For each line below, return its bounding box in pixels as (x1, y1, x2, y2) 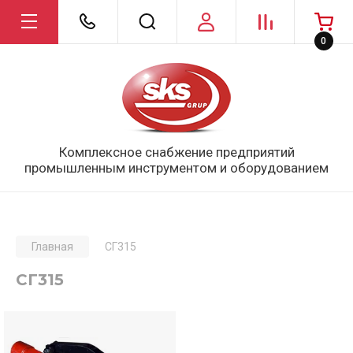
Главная (32, 240, 73, 253)
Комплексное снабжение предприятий (58, 144, 295, 160)
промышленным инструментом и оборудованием (24, 160, 329, 176)
